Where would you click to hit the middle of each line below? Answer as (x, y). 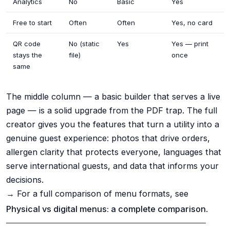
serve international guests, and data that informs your (112, 166)
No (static (84, 43)
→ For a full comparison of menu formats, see (97, 193)
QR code (27, 43)
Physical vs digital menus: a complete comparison (106, 209)
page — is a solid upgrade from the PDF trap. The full (112, 110)
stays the (28, 55)
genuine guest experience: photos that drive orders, (108, 138)
